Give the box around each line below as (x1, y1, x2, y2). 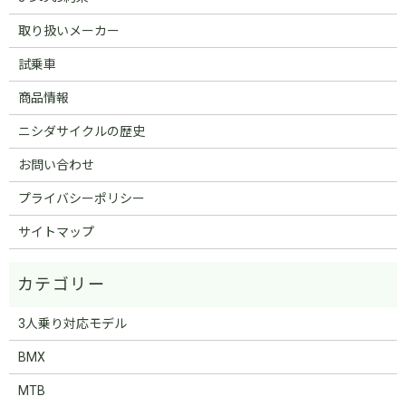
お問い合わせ (17, 157, 94, 172)
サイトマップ (17, 224, 94, 239)
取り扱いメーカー (17, 23, 120, 38)
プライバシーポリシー (17, 190, 145, 206)
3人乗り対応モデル (17, 315, 127, 331)
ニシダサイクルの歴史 (17, 123, 145, 139)
